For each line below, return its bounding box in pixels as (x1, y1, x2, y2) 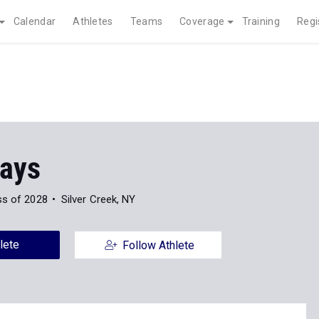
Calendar (13, 16, 56, 27)
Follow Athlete (122, 239, 194, 252)
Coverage (179, 16, 225, 27)
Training (241, 16, 280, 27)
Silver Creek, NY (61, 193, 136, 206)
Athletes (73, 16, 113, 27)
